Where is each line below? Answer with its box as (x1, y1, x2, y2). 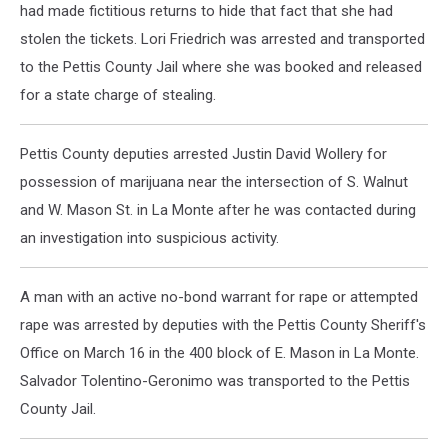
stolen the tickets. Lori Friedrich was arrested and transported (20, 30, 425, 48)
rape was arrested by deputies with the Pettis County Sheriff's (20, 316, 426, 334)
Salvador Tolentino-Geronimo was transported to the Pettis (20, 372, 410, 390)
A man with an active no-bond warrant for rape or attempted (20, 288, 418, 306)
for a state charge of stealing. (20, 86, 216, 104)
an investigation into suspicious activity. (20, 229, 279, 247)
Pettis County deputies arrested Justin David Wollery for (20, 145, 387, 163)
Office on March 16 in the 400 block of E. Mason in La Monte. (20, 344, 419, 362)
